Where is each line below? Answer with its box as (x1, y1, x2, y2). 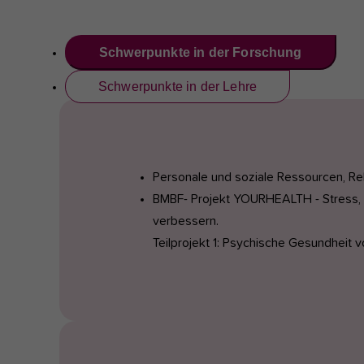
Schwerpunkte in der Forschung (99, 45, 302, 59)
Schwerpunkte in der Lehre (98, 80, 257, 93)
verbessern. (153, 214, 219, 227)
